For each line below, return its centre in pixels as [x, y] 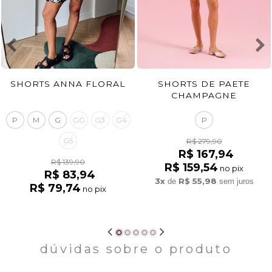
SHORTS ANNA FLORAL [68, 83]
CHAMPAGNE [204, 95]
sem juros [235, 181]
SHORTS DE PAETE [204, 83]
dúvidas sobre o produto [136, 249]
